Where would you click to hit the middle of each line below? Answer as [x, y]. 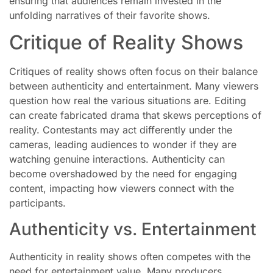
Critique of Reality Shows [126, 43]
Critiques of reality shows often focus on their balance [133, 72]
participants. [37, 203]
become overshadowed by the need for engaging [123, 174]
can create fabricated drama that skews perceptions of [135, 115]
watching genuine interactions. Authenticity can [117, 159]
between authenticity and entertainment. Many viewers [134, 86]
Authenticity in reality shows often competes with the [130, 256]
